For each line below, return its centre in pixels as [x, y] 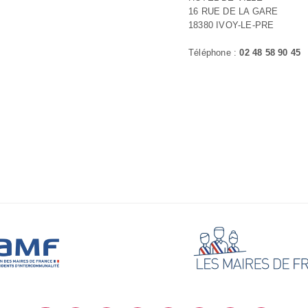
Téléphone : [214, 53]
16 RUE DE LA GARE [233, 11]
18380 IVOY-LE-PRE [231, 25]
